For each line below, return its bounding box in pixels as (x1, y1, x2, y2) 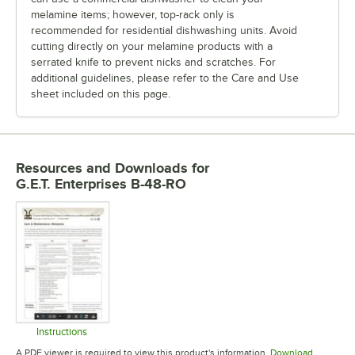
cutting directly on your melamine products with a (31, 40, 273, 53)
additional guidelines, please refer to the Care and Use (31, 72, 299, 85)
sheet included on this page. (31, 88, 170, 101)
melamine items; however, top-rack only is (31, 9, 235, 21)
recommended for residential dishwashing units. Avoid (31, 25, 297, 37)
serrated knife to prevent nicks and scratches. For (31, 56, 276, 69)
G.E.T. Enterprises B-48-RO (16, 176, 186, 193)
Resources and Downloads (16, 160, 188, 177)
